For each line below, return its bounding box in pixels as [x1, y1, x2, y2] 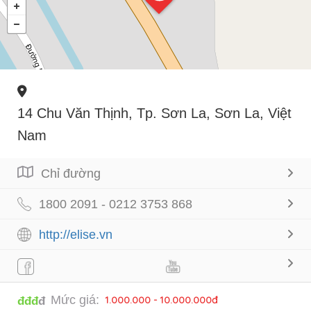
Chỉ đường [41, 166, 101, 180]
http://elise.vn [39, 227, 112, 242]
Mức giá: [51, 292, 99, 307]
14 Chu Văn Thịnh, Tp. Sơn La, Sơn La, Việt [17, 105, 292, 121]
